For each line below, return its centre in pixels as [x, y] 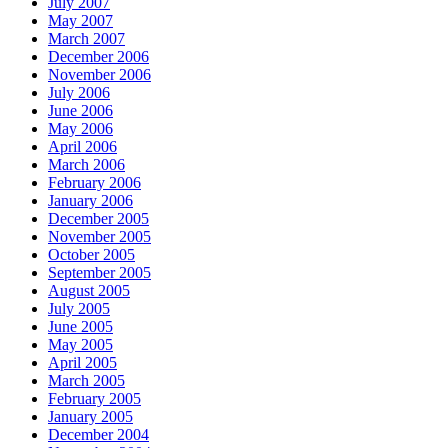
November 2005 [99, 237]
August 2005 [89, 291]
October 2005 [91, 255]
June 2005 [80, 327]
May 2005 [80, 345]
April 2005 [82, 363]
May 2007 [80, 21]
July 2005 [79, 309]
